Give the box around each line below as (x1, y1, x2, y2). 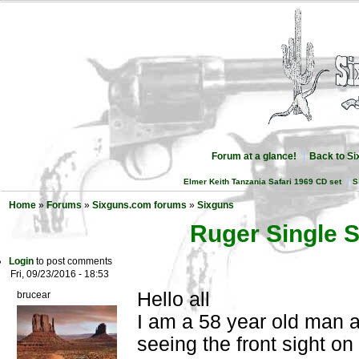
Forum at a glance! (211, 151, 296, 162)
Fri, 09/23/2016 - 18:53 (10, 268, 109, 280)
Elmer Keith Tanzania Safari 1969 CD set (184, 177, 342, 187)
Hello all (137, 288, 210, 311)
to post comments (34, 256, 112, 268)
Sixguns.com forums (92, 200, 187, 211)
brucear (17, 289, 50, 301)
